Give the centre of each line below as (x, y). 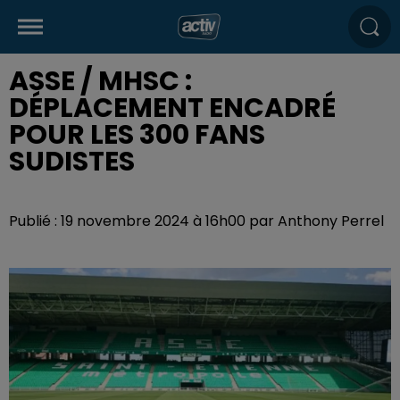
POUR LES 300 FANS (137, 135)
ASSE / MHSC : (100, 81)
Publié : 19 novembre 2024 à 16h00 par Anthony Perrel (196, 221)
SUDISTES (72, 162)
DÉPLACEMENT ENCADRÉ (172, 108)
